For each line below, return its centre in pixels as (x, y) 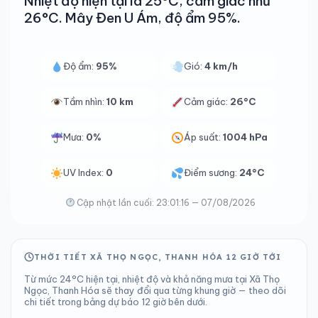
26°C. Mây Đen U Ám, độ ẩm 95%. (132, 18)
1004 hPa (246, 137)
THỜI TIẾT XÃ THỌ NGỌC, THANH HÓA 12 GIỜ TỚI (158, 257)
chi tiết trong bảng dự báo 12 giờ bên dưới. (116, 302)
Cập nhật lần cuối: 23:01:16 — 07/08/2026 (165, 203)
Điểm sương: (212, 172)
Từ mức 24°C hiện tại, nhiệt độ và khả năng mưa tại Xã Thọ (152, 279)
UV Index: (84, 172)
